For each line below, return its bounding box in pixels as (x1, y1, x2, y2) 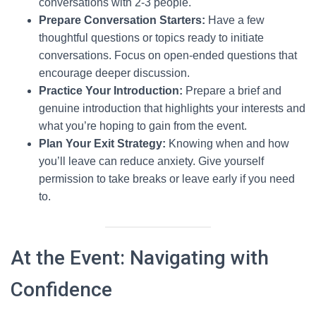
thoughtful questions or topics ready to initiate (39, 31, 264, 44)
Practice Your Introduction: (39, 84, 183, 97)
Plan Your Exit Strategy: (39, 137, 166, 150)
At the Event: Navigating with (11, 245, 269, 269)
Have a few (205, 13, 265, 26)
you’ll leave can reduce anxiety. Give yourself (39, 154, 264, 167)
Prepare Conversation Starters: (39, 13, 205, 26)
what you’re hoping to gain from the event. (39, 119, 247, 132)
